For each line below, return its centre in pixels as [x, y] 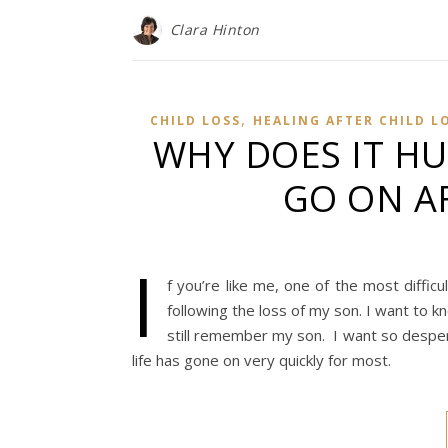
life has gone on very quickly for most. [265, 360]
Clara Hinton [214, 29]
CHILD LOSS [195, 120]
